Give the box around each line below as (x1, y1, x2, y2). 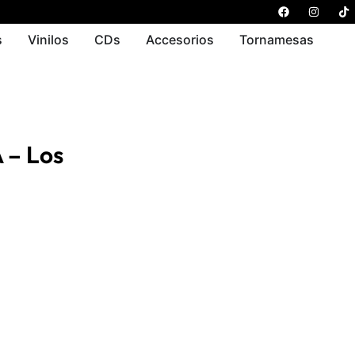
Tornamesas (239, 32, 315, 48)
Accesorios (146, 32, 215, 48)
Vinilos (28, 32, 70, 48)
